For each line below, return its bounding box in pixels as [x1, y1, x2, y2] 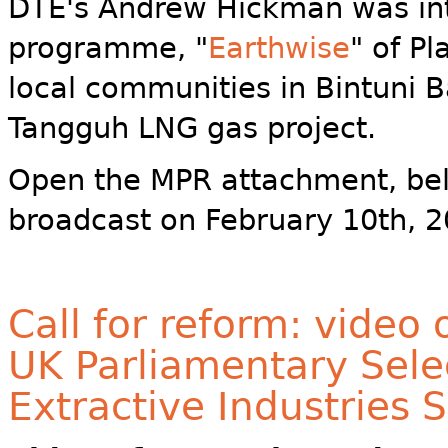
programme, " [8, 31, 208, 66]
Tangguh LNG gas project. [8, 111, 376, 146]
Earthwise [208, 31, 350, 66]
